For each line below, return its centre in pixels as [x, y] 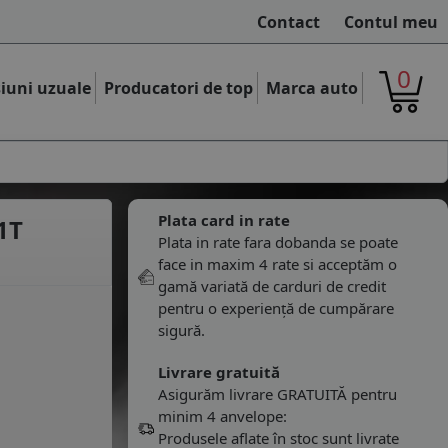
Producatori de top [179, 87]
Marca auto [312, 87]
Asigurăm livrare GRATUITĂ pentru [277, 394]
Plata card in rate [224, 220]
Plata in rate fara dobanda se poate [278, 242]
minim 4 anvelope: [222, 416]
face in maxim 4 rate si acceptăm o [277, 264]
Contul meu [391, 21]
